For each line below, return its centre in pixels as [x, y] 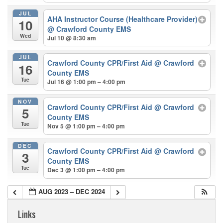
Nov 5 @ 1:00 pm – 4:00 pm [86, 126]
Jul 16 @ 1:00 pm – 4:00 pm [87, 82]
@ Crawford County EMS [89, 29]
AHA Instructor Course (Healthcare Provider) [123, 19]
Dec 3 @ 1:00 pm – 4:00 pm [86, 170]
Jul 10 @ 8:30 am [72, 38]
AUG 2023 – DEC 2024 [72, 191]
